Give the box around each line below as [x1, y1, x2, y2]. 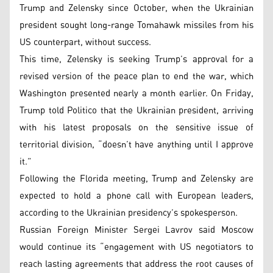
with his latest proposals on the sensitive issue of [19, 118, 253, 136]
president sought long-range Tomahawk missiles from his [19, 16, 253, 34]
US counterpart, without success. [19, 33, 151, 51]
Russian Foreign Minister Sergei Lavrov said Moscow [19, 221, 253, 239]
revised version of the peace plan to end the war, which [19, 67, 253, 85]
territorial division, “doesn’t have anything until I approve [19, 135, 253, 154]
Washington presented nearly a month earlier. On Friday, [19, 84, 253, 102]
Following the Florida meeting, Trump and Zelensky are [19, 169, 253, 188]
